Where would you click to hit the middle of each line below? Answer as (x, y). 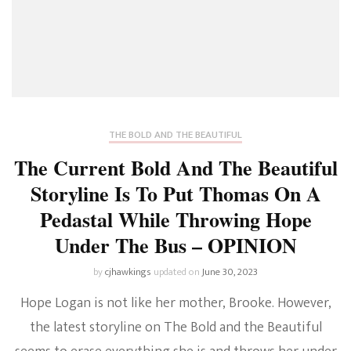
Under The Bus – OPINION (175, 246)
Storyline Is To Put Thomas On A (175, 194)
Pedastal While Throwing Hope (175, 220)
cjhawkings (128, 272)
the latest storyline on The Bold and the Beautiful (175, 328)
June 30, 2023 (230, 272)
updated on (178, 272)
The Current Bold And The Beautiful (175, 168)
